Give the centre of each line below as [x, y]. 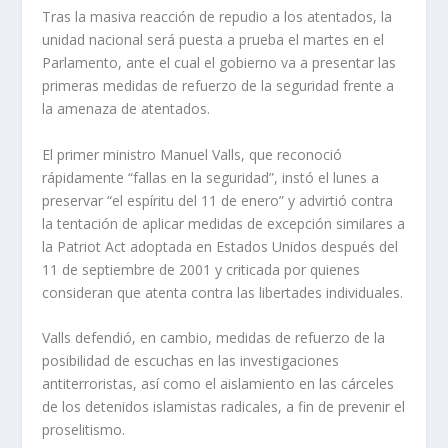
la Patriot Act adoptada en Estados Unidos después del [220, 246]
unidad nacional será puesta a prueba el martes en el [213, 40]
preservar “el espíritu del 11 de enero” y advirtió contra [218, 200]
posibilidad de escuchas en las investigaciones [191, 361]
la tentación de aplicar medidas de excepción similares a [224, 223]
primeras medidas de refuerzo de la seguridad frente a [218, 86]
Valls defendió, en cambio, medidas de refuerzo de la [214, 338]
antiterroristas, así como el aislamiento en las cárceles [218, 384]
